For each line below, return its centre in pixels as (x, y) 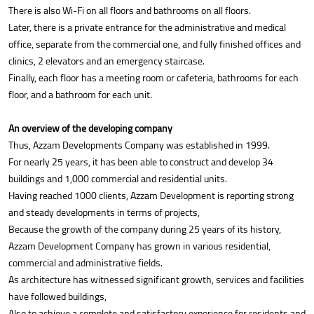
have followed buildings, (57, 297)
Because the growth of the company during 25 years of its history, (145, 230)
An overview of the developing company (90, 129)
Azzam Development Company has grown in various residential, (139, 246)
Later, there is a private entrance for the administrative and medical (147, 28)
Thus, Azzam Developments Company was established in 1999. (139, 145)
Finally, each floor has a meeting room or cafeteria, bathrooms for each (153, 78)
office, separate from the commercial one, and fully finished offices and (155, 45)
